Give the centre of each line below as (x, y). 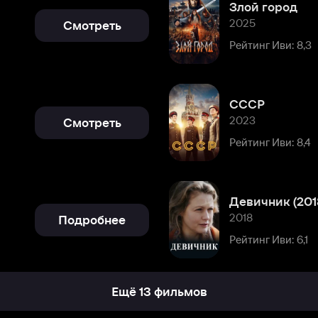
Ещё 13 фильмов (97, 170)
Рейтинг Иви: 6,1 (192, 126)
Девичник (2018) (201, 92)
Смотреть (39, 23)
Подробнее (39, 108)
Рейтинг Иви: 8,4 (193, 41)
